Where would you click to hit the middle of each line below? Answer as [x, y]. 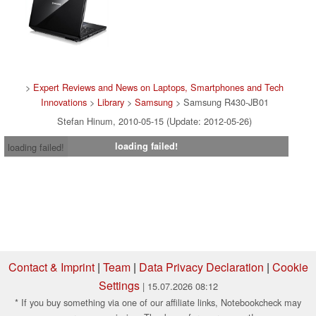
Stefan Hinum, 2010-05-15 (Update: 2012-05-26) [154, 121]
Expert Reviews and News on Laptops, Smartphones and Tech [158, 87]
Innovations [63, 102]
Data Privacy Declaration [201, 267]
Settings [119, 286]
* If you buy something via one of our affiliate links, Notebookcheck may [158, 303]
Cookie [290, 267]
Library [110, 102]
